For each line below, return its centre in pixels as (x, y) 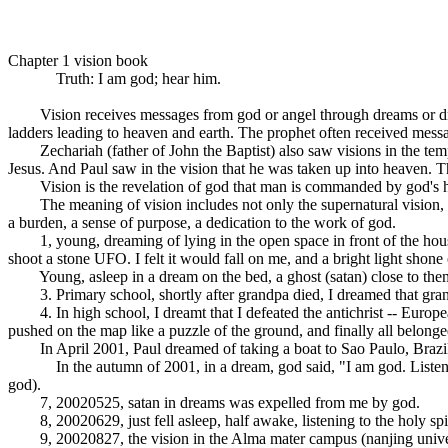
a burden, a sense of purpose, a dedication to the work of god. (202, 222)
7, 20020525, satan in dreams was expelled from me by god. (214, 402)
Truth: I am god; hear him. (114, 78)
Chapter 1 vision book (78, 60)
